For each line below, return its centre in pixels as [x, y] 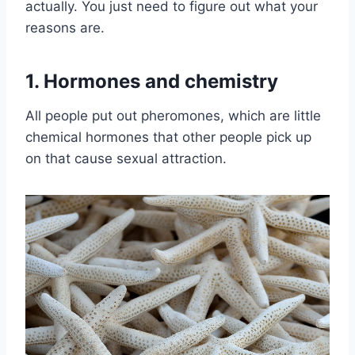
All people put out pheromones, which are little [173, 115]
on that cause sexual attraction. [126, 158]
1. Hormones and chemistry [152, 81]
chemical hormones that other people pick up [168, 137]
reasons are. [65, 27]
